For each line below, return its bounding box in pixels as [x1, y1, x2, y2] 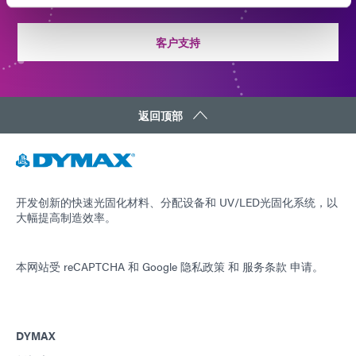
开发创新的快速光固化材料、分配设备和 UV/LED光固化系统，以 [16, 193, 338, 210]
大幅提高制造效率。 [16, 208, 116, 225]
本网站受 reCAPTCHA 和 [16, 258, 142, 275]
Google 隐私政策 [142, 258, 225, 275]
